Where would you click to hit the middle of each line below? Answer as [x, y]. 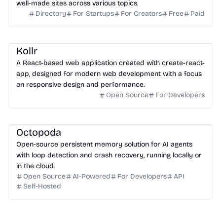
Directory [51, 14]
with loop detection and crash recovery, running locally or [109, 155]
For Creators [141, 14]
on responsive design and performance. [80, 85]
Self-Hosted [42, 186]
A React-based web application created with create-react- [110, 63]
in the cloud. [36, 166]
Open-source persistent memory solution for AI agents [104, 144]
